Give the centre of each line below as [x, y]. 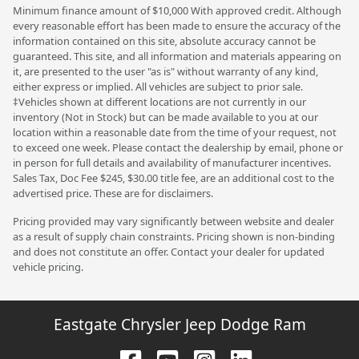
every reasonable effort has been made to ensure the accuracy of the [177, 25]
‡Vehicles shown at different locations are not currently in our [159, 101]
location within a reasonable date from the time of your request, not [175, 132]
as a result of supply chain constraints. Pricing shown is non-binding [174, 236]
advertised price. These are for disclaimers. [113, 193]
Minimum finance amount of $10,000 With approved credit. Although [177, 10]
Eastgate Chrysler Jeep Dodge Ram [179, 324]
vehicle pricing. [48, 266]
